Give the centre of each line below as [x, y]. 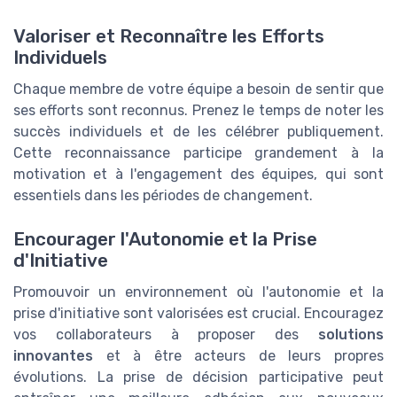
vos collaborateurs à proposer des [166, 334]
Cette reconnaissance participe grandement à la [198, 153]
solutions [351, 334]
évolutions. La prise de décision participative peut [198, 377]
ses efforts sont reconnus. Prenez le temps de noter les [198, 111]
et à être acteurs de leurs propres [238, 355]
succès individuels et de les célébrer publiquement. [198, 132]
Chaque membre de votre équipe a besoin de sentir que [198, 90]
